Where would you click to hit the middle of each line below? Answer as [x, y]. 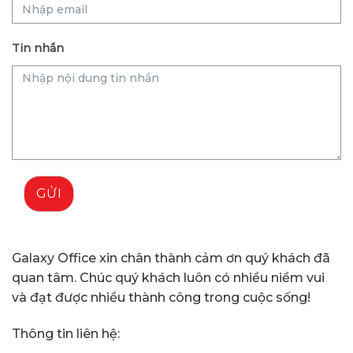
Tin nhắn [38, 48]
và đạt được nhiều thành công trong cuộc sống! [161, 298]
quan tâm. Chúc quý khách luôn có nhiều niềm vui [168, 278]
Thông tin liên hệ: [66, 334]
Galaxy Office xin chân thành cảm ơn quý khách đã [171, 258]
